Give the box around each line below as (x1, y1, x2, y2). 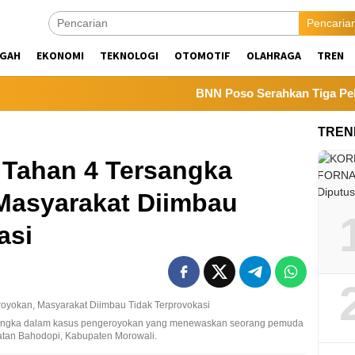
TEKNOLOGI (100, 48, 158, 63)
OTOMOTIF (174, 48, 231, 63)
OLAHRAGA (246, 48, 301, 63)
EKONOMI (36, 48, 84, 63)
